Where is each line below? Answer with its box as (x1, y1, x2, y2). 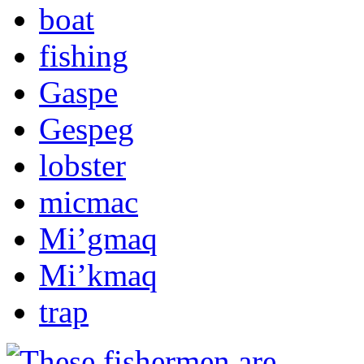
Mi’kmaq (39, 257, 158, 292)
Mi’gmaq (39, 220, 158, 256)
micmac (39, 184, 138, 219)
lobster (39, 147, 126, 183)
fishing (39, 37, 128, 73)
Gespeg (39, 110, 134, 146)
